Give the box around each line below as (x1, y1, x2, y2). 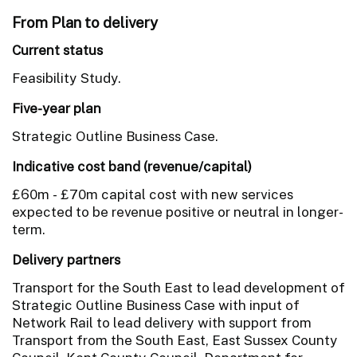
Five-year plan (12, 100, 101, 116)
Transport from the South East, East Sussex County (12, 331, 338, 348)
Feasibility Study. (12, 69, 121, 86)
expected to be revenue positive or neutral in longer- (12, 203, 343, 220)
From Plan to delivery (12, 13, 159, 31)
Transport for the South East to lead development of (12, 279, 345, 296)
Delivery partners (12, 251, 120, 268)
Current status (12, 41, 103, 58)
